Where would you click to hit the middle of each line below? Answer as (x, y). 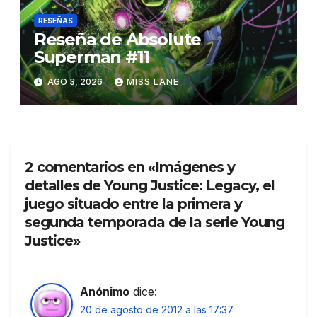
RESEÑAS (55, 21)
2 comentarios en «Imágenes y (130, 167)
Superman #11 (92, 57)
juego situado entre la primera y (133, 203)
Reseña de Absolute (117, 40)
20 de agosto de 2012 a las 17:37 (157, 309)
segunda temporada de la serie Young (155, 222)
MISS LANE (152, 82)
